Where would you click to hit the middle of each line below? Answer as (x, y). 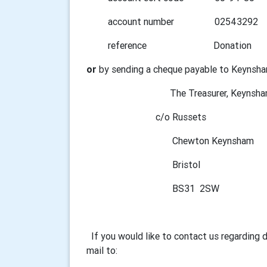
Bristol (143, 164)
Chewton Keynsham (170, 140)
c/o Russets (146, 117)
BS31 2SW (153, 188)
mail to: (102, 250)
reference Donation (169, 45)
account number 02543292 (172, 21)
